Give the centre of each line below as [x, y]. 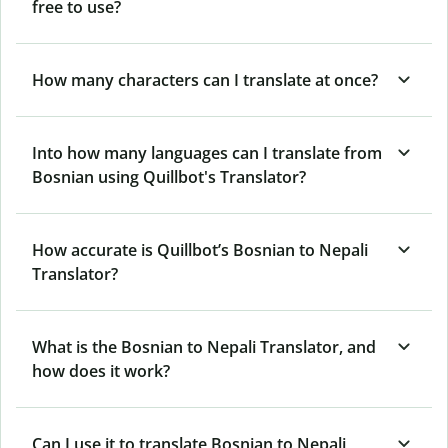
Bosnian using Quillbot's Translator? [169, 176]
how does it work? [101, 370]
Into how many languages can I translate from [207, 152]
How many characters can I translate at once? [205, 79]
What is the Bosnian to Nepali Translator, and [204, 346]
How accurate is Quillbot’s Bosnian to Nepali [200, 249]
